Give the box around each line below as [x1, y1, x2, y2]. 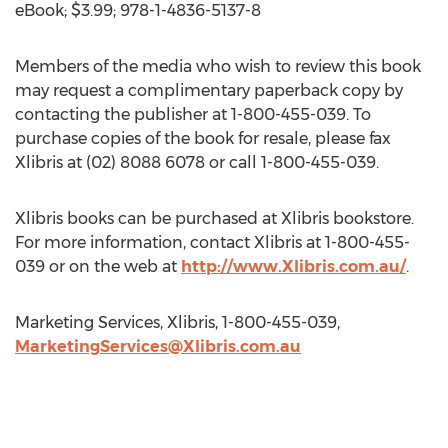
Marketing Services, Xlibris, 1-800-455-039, [15, 313, 340, 332]
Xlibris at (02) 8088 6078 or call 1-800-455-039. [15, 153, 379, 172]
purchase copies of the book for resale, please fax [15, 129, 391, 148]
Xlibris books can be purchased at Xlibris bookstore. [15, 209, 414, 228]
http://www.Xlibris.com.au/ [181, 257, 406, 276]
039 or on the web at [15, 257, 181, 276]
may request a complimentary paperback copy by [15, 81, 403, 100]
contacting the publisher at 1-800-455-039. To [15, 105, 371, 124]
